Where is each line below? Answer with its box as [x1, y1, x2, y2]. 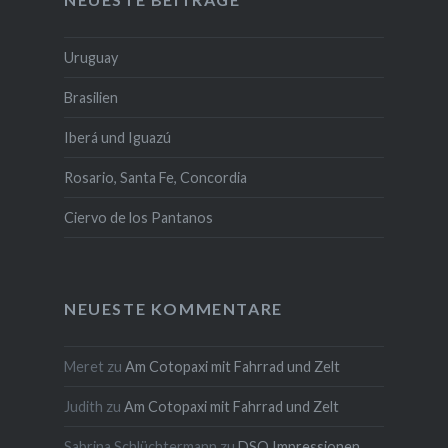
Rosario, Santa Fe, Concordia [63, 168, 247, 186]
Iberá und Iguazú [63, 128, 171, 146]
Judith [63, 397, 103, 415]
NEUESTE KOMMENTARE [63, 298, 283, 318]
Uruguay [63, 48, 118, 66]
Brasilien [63, 88, 118, 106]
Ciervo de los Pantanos [63, 208, 213, 226]
